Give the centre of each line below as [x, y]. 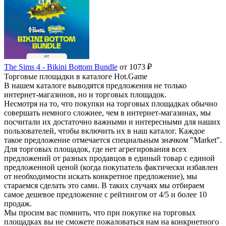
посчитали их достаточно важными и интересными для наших [112, 122]
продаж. [18, 204]
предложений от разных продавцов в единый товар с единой [109, 158]
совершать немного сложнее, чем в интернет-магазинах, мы [107, 113]
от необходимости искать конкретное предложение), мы [101, 176]
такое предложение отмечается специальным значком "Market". [113, 140]
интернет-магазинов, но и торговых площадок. [85, 95]
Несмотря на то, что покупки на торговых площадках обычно [111, 104]
